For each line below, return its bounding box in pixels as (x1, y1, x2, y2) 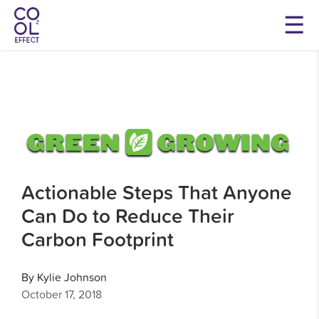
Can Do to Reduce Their (21, 201, 234, 231)
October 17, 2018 (21, 286, 102, 303)
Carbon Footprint (21, 224, 174, 254)
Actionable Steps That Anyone (21, 177, 292, 207)
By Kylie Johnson (21, 268, 107, 286)
